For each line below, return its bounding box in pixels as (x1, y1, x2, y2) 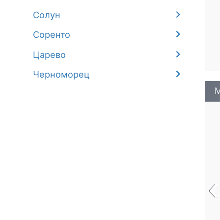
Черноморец (33, 69, 90, 80)
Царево (33, 49, 66, 60)
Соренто (33, 29, 71, 40)
